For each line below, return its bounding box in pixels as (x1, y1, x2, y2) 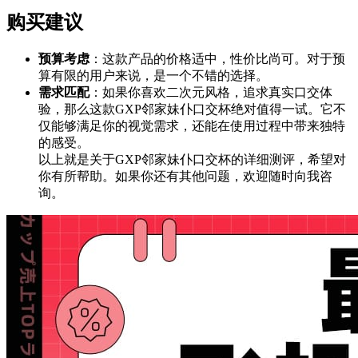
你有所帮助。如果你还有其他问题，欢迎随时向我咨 (38, 169, 332, 184)
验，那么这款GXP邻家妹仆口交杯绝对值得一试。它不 (38, 102, 346, 117)
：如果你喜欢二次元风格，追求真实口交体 (89, 86, 332, 100)
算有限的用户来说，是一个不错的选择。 (38, 69, 268, 83)
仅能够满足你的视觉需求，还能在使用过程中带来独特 (38, 119, 345, 133)
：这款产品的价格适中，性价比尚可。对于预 (89, 52, 345, 66)
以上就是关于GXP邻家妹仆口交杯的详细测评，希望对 (38, 153, 346, 167)
